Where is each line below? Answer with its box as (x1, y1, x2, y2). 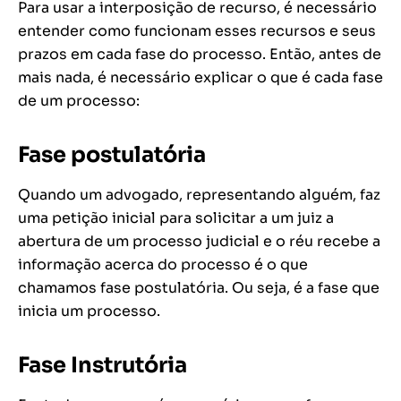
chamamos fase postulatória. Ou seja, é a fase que (18, 278, 380, 298)
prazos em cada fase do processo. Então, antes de (18, 45, 381, 64)
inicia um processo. (18, 302, 160, 321)
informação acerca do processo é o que (18, 255, 308, 275)
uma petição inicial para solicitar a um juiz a (18, 209, 334, 228)
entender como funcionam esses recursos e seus (18, 21, 376, 41)
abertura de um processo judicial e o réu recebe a (18, 232, 380, 252)
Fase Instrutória (18, 352, 187, 380)
